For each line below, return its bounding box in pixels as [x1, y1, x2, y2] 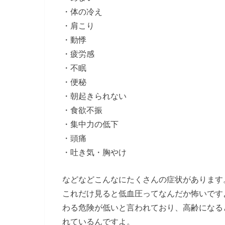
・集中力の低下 [62, 119, 119, 129]
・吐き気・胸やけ [62, 147, 127, 157]
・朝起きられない [62, 91, 127, 100]
